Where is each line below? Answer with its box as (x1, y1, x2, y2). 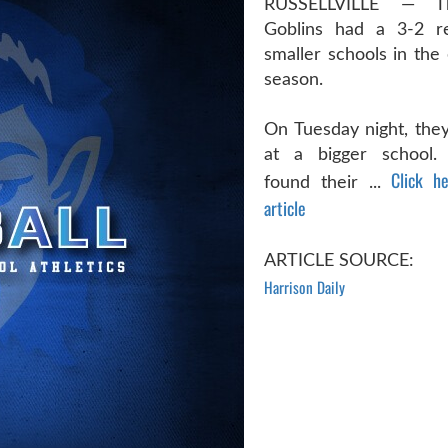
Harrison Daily (264, 276, 345, 298)
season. (264, 71, 323, 89)
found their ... (264, 174, 392, 192)
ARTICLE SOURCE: (264, 252, 414, 270)
